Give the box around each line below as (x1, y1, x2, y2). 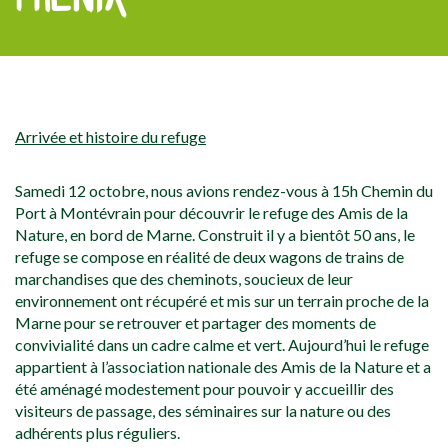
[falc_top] (15, 57, 81, 77)
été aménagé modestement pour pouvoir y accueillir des (15, 379, 394, 399)
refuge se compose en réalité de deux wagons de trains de (15, 247, 404, 267)
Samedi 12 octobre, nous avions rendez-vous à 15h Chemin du (15, 181, 433, 201)
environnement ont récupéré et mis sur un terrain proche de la (15, 291, 429, 311)
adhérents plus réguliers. (15, 423, 180, 443)
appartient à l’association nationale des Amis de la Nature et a (15, 357, 431, 377)
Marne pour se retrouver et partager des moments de (15, 313, 376, 333)
